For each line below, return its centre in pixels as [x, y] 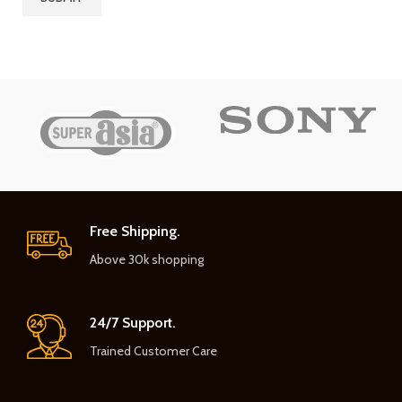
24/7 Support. [133, 323]
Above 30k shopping [147, 259]
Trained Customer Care [154, 351]
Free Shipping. [135, 231]
